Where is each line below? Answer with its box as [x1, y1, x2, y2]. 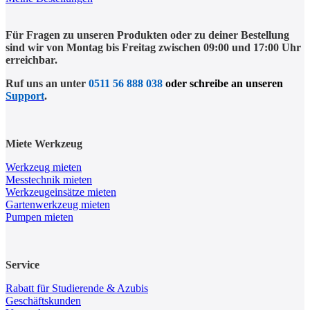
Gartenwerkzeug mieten [6, 198, 110, 210]
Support [6, 89, 44, 102]
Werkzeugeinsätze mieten [6, 185, 116, 198]
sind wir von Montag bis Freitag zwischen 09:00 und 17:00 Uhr [6, 41, 304, 53]
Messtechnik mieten [6, 173, 92, 185]
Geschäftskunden [6, 294, 81, 307]
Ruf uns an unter [6, 77, 89, 89]
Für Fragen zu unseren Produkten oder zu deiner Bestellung [6, 28, 289, 41]
